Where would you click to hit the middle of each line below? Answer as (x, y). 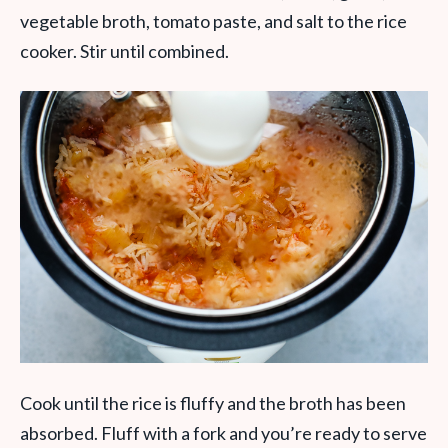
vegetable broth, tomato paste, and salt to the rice (213, 20)
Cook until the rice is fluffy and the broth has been (213, 402)
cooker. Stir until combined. (124, 50)
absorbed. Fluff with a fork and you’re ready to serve (223, 432)
